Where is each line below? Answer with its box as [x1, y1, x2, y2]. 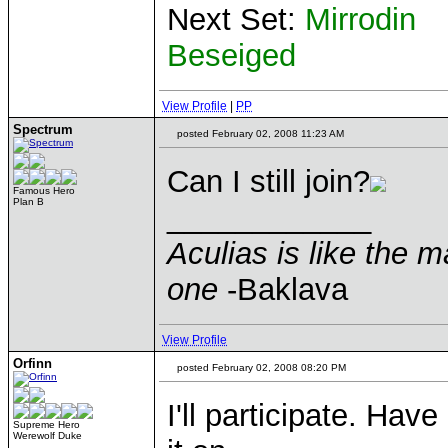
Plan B [13, 196, 44, 207]
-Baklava [218, 272, 348, 307]
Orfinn [13, 356, 52, 371]
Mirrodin [305, 2, 416, 37]
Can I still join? [167, 164, 370, 199]
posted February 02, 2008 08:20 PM [174, 362, 346, 373]
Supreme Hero [13, 419, 80, 430]
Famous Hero [13, 185, 75, 196]
